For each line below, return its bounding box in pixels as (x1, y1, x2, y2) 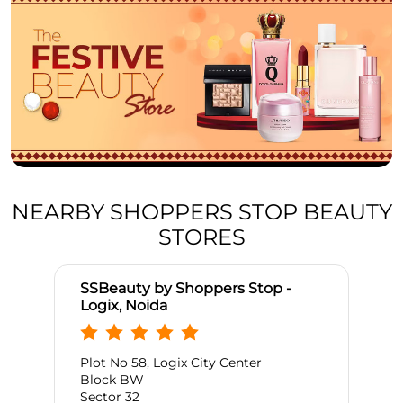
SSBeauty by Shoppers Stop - (80, 280, 291, 298)
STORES (157, 224, 246, 251)
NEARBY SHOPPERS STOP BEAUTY (11, 199, 392, 226)
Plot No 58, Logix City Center (80, 354, 262, 372)
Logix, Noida (80, 297, 167, 315)
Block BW (80, 372, 144, 389)
